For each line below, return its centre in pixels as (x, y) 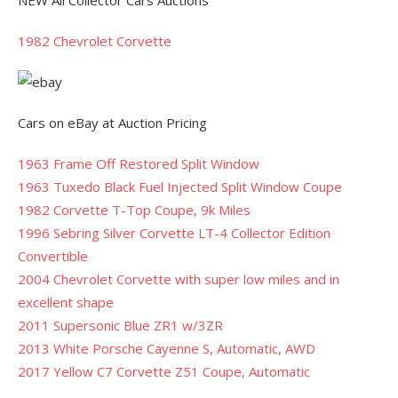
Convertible (53, 256)
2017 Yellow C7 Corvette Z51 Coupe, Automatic (164, 372)
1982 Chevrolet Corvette (95, 41)
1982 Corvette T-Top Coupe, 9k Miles (134, 210)
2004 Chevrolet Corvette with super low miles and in (179, 279)
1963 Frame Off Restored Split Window (139, 164)
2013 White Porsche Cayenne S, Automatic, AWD (167, 349)
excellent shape (66, 302)
